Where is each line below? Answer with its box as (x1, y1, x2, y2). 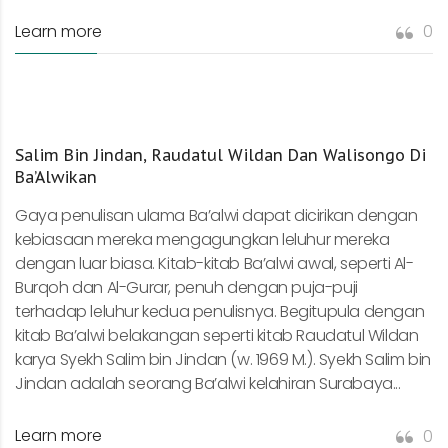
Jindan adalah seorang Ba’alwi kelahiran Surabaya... (15, 372, 401, 396)
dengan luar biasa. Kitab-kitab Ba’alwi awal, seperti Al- (15, 252, 414, 276)
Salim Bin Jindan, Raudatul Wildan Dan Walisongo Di (15, 145, 426, 166)
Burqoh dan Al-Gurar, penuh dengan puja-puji (15, 276, 358, 300)
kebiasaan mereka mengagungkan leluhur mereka (15, 228, 390, 252)
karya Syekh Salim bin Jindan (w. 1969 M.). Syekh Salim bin (15, 348, 431, 372)
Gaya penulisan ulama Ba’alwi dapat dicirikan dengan (15, 204, 418, 228)
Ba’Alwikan (15, 167, 97, 188)
